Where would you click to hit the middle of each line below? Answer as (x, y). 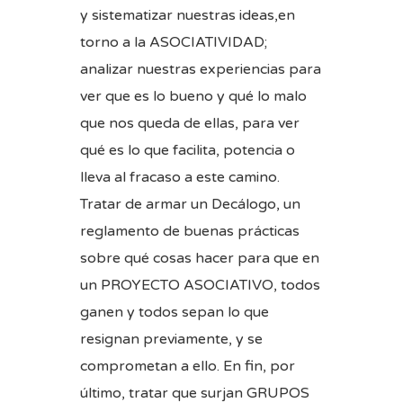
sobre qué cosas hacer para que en (200, 258)
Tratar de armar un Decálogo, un (190, 204)
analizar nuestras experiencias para (201, 69)
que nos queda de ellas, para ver (190, 123)
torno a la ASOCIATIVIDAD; (174, 42)
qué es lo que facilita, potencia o (188, 150)
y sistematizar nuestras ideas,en (188, 15)
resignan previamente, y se (171, 339)
